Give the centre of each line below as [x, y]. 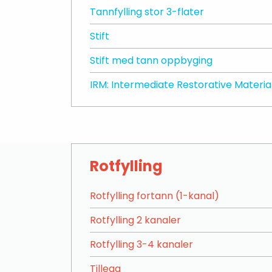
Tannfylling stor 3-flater [147, 12]
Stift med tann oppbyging [151, 60]
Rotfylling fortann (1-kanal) [155, 196]
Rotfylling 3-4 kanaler [141, 244]
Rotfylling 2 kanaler [135, 220]
